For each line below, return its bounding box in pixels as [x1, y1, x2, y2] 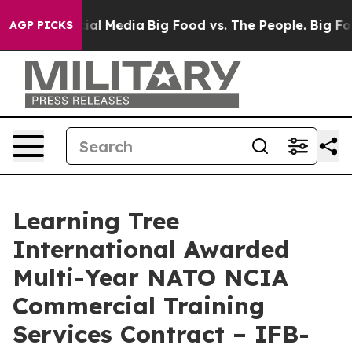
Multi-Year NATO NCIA [13, 262, 288, 292]
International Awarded [13, 234, 290, 264]
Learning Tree [13, 206, 179, 236]
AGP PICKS [9, 18, 73, 32]
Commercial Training [13, 291, 265, 321]
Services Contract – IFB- [13, 319, 310, 349]
